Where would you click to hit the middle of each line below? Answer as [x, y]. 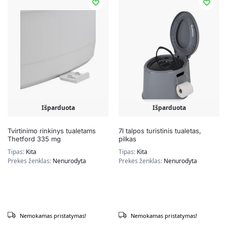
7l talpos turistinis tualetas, [160, 131]
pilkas [127, 139]
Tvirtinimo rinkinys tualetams [52, 131]
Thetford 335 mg [34, 139]
